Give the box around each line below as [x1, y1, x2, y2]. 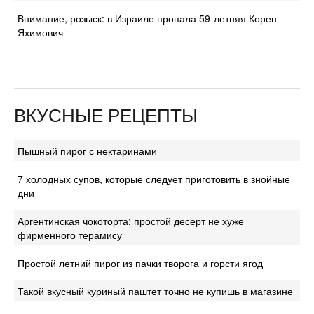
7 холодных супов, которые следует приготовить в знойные [18, 172, 290, 186]
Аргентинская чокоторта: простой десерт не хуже [18, 214, 244, 228]
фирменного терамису [18, 228, 122, 243]
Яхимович [18, 25, 63, 40]
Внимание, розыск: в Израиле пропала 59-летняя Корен [18, 11, 277, 26]
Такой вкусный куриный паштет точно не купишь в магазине [18, 284, 293, 299]
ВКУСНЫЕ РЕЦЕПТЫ [14, 101, 198, 128]
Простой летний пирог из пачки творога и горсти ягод [18, 256, 263, 271]
